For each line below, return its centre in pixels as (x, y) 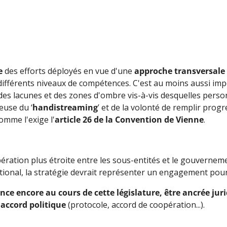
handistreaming (65, 107)
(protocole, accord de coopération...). (136, 204)
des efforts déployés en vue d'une (68, 71)
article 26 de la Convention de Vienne (129, 119)
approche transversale (180, 71)
